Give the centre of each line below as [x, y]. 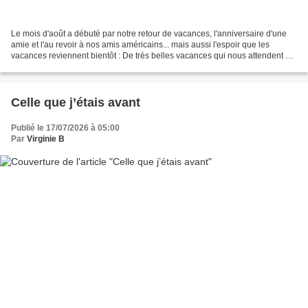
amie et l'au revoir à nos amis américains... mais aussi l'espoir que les [140, 44]
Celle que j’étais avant [76, 102]
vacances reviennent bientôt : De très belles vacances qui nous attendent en [153, 55]
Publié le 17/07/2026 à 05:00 [65, 128]
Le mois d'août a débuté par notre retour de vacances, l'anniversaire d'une [149, 33]
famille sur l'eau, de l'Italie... [62, 66]
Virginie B [46, 139]
